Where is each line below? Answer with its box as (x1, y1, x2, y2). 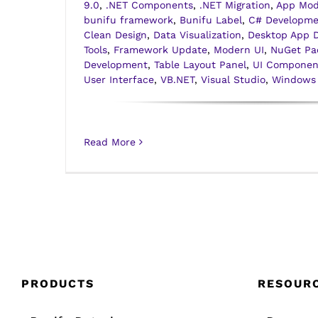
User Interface (84, 74, 154, 86)
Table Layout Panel (154, 59, 246, 71)
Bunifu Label (180, 14, 242, 26)
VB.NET (160, 74, 194, 86)
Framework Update (114, 44, 207, 56)
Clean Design (84, 29, 147, 41)
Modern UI (214, 44, 264, 56)
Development (84, 59, 148, 71)
